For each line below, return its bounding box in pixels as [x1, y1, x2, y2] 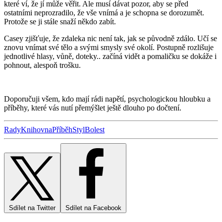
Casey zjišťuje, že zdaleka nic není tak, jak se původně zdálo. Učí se [4, 34, 217, 43]
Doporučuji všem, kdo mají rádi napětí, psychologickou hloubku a [4, 95, 211, 104]
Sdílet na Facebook [65, 204, 121, 212]
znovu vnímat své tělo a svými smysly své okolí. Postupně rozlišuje [4, 43, 214, 52]
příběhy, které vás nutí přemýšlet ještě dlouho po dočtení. [4, 104, 181, 112]
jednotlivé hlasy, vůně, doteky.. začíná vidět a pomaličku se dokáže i [4, 52, 217, 61]
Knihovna [21, 125, 52, 134]
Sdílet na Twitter [9, 204, 55, 212]
